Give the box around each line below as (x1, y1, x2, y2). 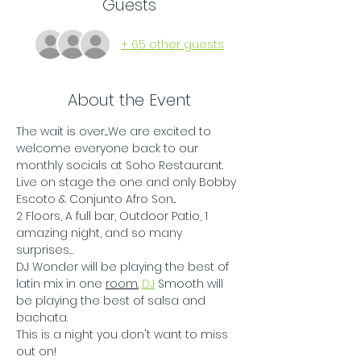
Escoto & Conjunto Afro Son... (16, 191, 176, 207)
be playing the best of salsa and (16, 293, 209, 309)
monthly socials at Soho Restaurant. (16, 157, 226, 173)
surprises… (16, 242, 73, 258)
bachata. (16, 309, 68, 326)
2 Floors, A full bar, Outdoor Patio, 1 (16, 208, 211, 224)
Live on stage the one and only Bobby (16, 174, 239, 190)
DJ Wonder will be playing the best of (16, 259, 232, 275)
